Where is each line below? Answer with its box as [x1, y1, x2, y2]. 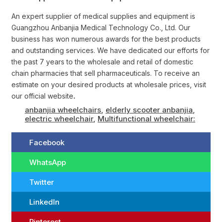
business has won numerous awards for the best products [11, 35, 201, 44]
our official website [11, 92, 73, 101]
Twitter [29, 177, 54, 187]
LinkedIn [29, 197, 59, 207]
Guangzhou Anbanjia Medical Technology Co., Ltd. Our [11, 23, 190, 32]
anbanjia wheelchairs [25, 105, 101, 115]
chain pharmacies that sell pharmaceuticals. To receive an [11, 69, 200, 78]
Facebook [29, 137, 64, 147]
